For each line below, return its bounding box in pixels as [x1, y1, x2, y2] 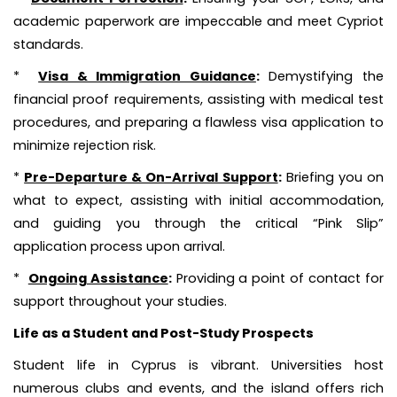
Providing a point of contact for [171, 269, 385, 287]
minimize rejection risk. [13, 136, 156, 154]
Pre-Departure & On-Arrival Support [24, 168, 278, 186]
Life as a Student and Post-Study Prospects [13, 324, 314, 342]
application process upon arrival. [13, 237, 225, 255]
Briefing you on [281, 168, 385, 186]
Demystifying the [259, 67, 385, 85]
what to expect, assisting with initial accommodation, [13, 191, 384, 209]
